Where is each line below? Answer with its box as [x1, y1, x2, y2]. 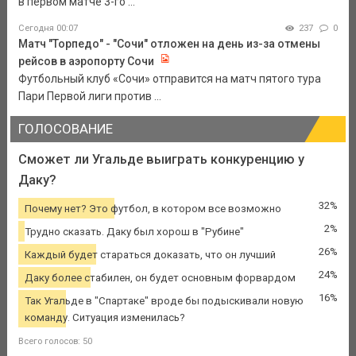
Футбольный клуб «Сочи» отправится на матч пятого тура [17, 72, 321, 86]
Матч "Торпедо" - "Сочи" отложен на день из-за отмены [17, 37, 320, 51]
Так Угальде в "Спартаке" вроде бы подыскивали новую [24, 294, 304, 307]
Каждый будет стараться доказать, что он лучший [24, 248, 276, 261]
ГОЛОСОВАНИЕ [17, 121, 113, 137]
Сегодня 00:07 [17, 23, 78, 34]
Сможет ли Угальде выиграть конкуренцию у [17, 151, 304, 167]
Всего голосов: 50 [17, 335, 92, 346]
